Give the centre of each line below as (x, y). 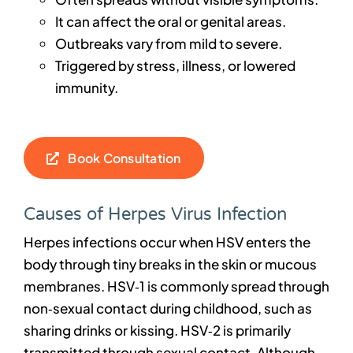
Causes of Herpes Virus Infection (155, 215)
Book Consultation (124, 158)
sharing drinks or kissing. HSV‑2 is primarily (157, 331)
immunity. (86, 88)
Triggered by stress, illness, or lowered (175, 66)
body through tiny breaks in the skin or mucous (170, 264)
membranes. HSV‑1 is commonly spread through (176, 286)
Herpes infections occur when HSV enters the (167, 242)
